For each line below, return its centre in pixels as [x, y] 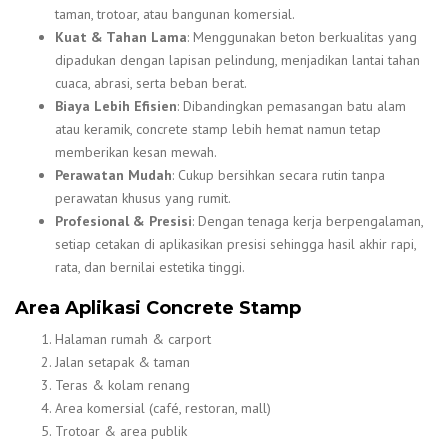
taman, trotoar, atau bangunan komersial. [175, 13]
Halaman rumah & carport [133, 339]
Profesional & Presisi [123, 220]
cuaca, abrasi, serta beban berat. [151, 82]
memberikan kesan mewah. [136, 151]
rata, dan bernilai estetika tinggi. [150, 266]
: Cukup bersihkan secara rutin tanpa [278, 174]
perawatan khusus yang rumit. [143, 197]
